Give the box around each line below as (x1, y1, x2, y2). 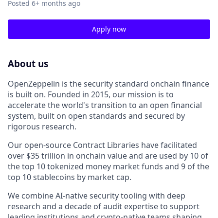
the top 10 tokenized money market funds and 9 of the (8, 161, 209, 172)
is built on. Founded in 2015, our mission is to (8, 89, 174, 100)
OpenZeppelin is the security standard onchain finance (8, 78, 209, 89)
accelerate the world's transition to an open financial (8, 99, 202, 110)
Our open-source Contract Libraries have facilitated (8, 139, 197, 150)
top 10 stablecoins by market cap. (8, 171, 131, 182)
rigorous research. (8, 121, 76, 132)
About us (8, 57, 48, 70)
